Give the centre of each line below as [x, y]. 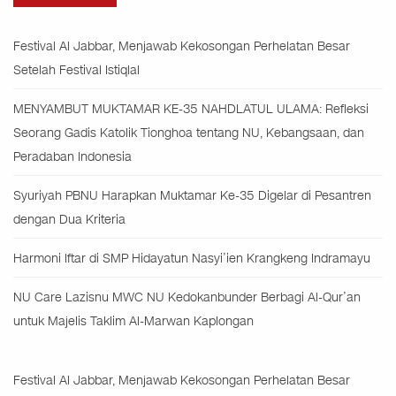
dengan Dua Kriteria [69, 220]
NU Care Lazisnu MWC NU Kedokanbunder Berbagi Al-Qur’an [187, 298]
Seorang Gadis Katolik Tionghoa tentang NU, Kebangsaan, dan [189, 133]
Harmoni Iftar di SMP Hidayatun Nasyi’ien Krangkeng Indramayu [192, 259]
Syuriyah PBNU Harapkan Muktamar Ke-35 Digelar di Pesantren [192, 196]
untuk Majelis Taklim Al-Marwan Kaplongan [133, 322]
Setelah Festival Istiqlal [76, 71]
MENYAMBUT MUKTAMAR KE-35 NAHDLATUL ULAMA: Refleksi [191, 110]
